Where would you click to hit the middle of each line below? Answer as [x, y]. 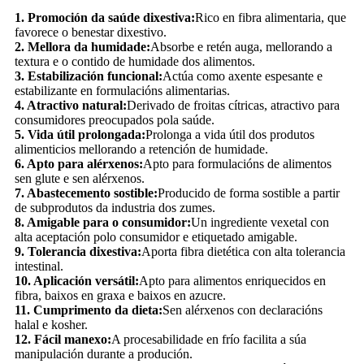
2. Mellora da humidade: [82, 47]
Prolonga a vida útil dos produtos [230, 135]
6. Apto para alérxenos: [79, 164]
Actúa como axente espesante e [243, 76]
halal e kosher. [51, 325]
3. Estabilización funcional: [89, 76]
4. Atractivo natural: [71, 106]
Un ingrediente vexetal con [260, 223]
